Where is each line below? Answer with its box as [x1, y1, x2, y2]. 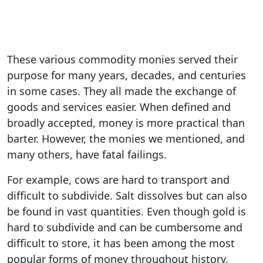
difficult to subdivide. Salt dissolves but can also [7, 188, 247, 203]
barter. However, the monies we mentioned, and [7, 131, 245, 146]
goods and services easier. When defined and [7, 99, 231, 114]
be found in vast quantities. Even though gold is [7, 204, 246, 218]
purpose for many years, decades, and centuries [7, 68, 246, 82]
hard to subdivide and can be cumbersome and [7, 220, 242, 234]
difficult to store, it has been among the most [7, 235, 235, 250]
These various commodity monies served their [7, 52, 238, 66]
